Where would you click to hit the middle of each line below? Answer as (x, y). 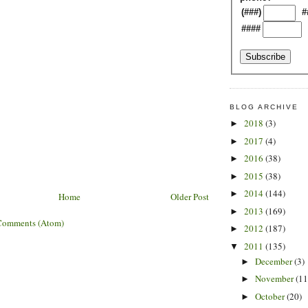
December (274, 261)
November (275, 279)
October (271, 296)
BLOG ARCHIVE (264, 107)
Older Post (190, 196)
